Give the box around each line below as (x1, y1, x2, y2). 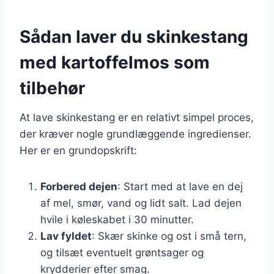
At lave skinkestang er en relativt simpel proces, (20, 111, 254, 124)
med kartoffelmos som (20, 51, 210, 73)
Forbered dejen (40, 180, 117, 193)
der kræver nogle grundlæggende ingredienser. (20, 127, 251, 140)
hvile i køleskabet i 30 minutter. (40, 213, 194, 226)
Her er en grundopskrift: (20, 144, 137, 157)
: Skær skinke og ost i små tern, (92, 229, 246, 242)
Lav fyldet (40, 229, 92, 242)
